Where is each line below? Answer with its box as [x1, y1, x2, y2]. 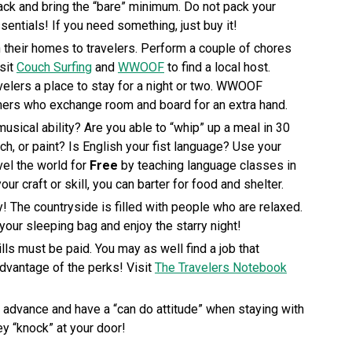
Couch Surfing [16, 60, 92, 75]
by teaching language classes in [118, 158, 296, 174]
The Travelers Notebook [155, 260, 287, 276]
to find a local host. [164, 60, 270, 75]
